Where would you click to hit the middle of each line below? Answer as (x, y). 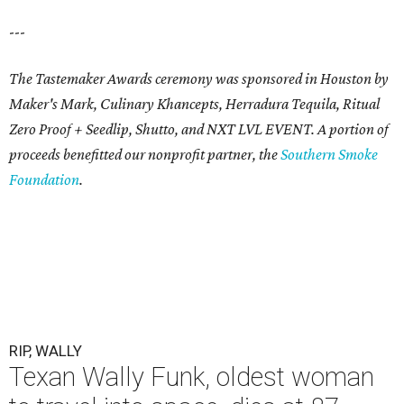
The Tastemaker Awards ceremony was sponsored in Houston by (199, 79)
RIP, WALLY (46, 351)
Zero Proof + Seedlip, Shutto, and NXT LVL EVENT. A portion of (199, 129)
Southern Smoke (329, 155)
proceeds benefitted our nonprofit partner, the (145, 155)
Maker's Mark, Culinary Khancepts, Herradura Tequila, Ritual (194, 104)
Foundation (44, 180)
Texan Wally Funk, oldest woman (192, 377)
